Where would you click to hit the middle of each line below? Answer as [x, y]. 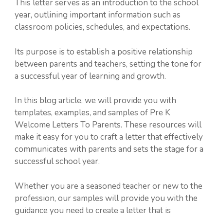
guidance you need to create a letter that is [93, 210]
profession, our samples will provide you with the [106, 198]
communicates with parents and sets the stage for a [109, 149]
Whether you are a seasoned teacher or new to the [109, 186]
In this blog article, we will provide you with [95, 100]
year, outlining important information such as [98, 15]
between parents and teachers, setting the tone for [108, 64]
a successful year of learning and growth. [90, 76]
